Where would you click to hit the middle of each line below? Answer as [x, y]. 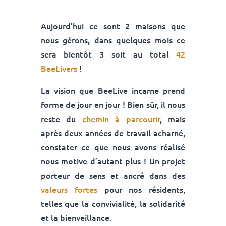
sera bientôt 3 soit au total [108, 54]
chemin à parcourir [121, 119]
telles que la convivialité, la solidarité [113, 204]
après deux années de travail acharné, [113, 133]
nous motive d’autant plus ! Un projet [113, 161]
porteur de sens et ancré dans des [113, 175]
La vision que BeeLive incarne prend [113, 91]
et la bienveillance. [76, 218]
